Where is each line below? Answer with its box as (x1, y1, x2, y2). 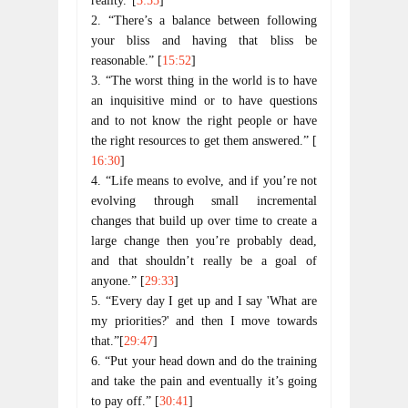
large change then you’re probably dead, (91, 234, 317, 248)
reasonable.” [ (91, 54, 162, 67)
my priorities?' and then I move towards (91, 314, 317, 328)
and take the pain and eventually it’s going (91, 374, 317, 388)
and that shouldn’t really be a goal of (91, 254, 317, 268)
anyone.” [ (91, 274, 145, 288)
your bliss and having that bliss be (91, 34, 317, 47)
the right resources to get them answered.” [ (91, 134, 317, 148)
